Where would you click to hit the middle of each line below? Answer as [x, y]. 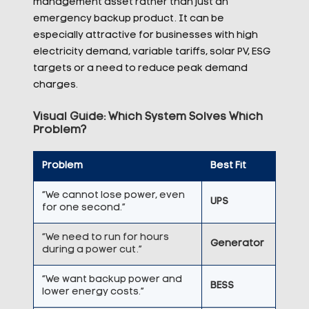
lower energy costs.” [93, 292]
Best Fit [228, 166]
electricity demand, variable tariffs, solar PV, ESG [151, 52]
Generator [237, 244]
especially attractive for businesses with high [145, 36]
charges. [57, 85]
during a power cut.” [92, 250]
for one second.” [83, 208]
